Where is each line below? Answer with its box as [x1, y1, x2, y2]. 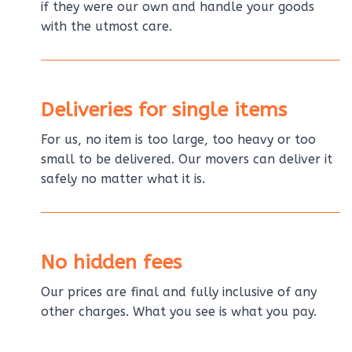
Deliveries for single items [41, 97, 287, 122]
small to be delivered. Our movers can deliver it [41, 151, 332, 167]
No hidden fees [41, 250, 181, 274]
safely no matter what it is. [41, 170, 205, 186]
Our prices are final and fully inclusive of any [41, 284, 317, 299]
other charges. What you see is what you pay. [41, 303, 317, 319]
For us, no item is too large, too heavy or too [41, 131, 316, 147]
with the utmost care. [41, 18, 172, 34]
